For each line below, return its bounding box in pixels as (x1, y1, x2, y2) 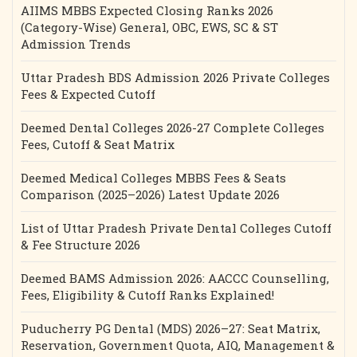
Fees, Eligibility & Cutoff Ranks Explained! (21, 287, 274, 303)
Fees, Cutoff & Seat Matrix (21, 136, 175, 152)
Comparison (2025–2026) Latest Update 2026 (21, 186, 280, 202)
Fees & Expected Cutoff (21, 86, 155, 102)
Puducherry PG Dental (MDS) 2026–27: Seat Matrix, (21, 320, 320, 336)
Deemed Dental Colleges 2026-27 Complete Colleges (21, 120, 324, 135)
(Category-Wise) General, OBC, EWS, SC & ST (21, 19, 278, 35)
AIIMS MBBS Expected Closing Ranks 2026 (21, 2, 273, 18)
